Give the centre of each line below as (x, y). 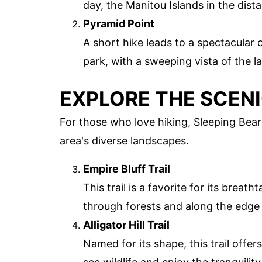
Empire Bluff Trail (127, 169)
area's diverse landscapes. (124, 141)
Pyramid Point (119, 24)
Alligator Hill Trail (126, 225)
